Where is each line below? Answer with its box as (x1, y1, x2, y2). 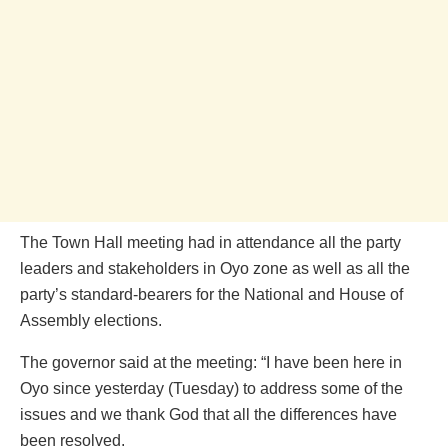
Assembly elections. (20, 311, 162, 329)
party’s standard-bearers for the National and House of (20, 285, 403, 303)
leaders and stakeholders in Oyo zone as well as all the (20, 259, 410, 277)
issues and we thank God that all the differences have (20, 405, 397, 423)
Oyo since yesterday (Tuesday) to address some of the (20, 379, 403, 397)
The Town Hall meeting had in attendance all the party (20, 233, 401, 251)
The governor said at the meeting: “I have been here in (20, 353, 402, 371)
